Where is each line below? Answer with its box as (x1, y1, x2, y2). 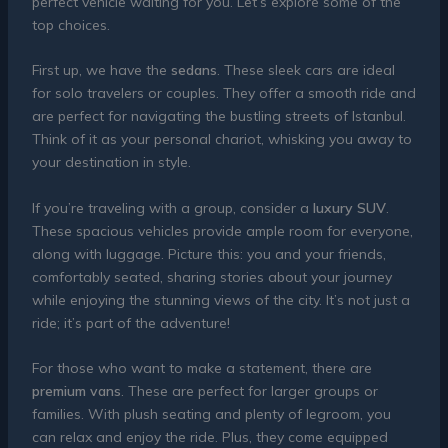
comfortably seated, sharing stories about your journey (31, 267, 392, 286)
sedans (170, 61, 217, 80)
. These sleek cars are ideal (216, 61, 395, 80)
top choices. (31, 15, 110, 34)
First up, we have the (31, 61, 171, 80)
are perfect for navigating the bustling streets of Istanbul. (31, 107, 406, 126)
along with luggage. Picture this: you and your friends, (31, 244, 386, 263)
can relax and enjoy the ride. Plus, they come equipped (31, 427, 388, 446)
